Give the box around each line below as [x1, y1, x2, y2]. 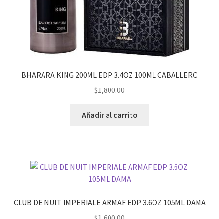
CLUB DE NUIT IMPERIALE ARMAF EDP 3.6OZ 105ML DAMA [13, 197, 206, 208]
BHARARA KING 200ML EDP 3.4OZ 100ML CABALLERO [21, 70, 198, 80]
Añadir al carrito [81, 109, 138, 120]
